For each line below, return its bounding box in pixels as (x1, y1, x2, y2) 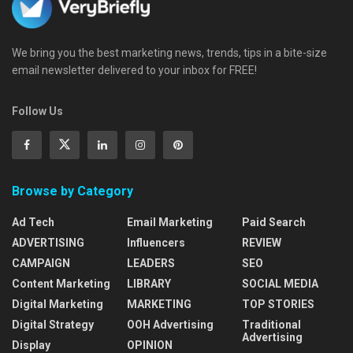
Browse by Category (12, 183, 133, 199)
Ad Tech (12, 215, 54, 229)
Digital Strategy (12, 318, 94, 331)
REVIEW (242, 236, 281, 249)
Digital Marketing (12, 297, 103, 310)
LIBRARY (127, 277, 171, 290)
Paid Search (242, 215, 306, 229)
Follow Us (12, 104, 63, 117)
